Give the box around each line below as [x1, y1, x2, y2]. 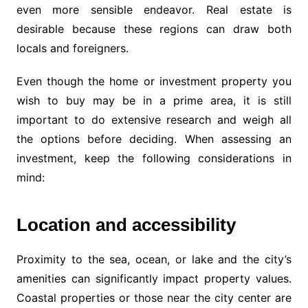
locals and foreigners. [16, 41, 129, 56]
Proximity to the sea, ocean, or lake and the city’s [16, 252, 292, 267]
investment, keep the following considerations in [16, 151, 292, 166]
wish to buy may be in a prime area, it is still [16, 93, 292, 108]
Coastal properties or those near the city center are [16, 291, 292, 305]
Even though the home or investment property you [16, 74, 292, 89]
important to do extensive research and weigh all [16, 113, 292, 127]
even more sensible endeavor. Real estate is [16, 3, 292, 17]
